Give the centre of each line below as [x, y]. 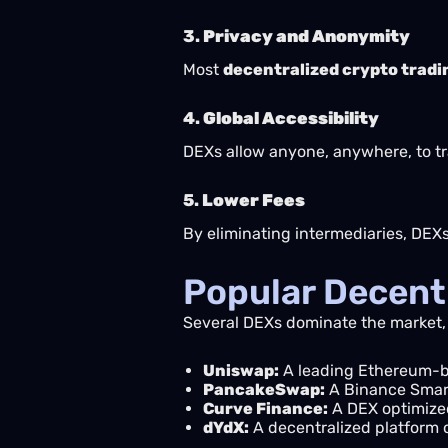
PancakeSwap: [264, 389]
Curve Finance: [265, 408]
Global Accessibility [291, 118]
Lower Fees [253, 200]
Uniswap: [241, 370]
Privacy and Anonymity [306, 36]
